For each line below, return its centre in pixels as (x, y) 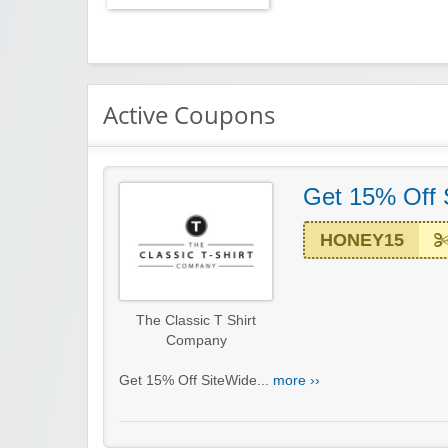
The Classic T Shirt (196, 321)
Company (196, 341)
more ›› (296, 381)
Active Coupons (189, 115)
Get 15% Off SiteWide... (196, 381)
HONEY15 (362, 240)
